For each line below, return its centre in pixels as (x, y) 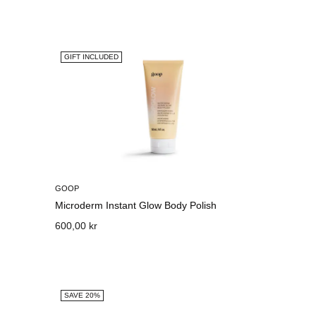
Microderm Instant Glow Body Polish (136, 205)
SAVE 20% (83, 295)
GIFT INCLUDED (92, 57)
